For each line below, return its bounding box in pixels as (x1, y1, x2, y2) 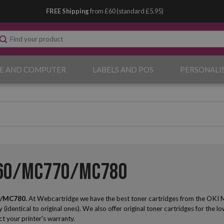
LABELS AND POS (92, 65, 153, 74)
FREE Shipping (46, 7, 90, 15)
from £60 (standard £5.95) (90, 7, 164, 15)
